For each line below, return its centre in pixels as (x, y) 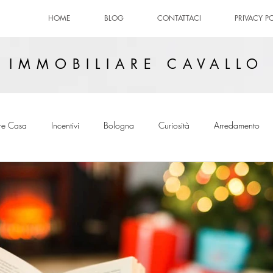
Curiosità (174, 125)
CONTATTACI (179, 18)
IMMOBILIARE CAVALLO (136, 64)
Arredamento (237, 125)
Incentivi (65, 125)
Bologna (119, 125)
